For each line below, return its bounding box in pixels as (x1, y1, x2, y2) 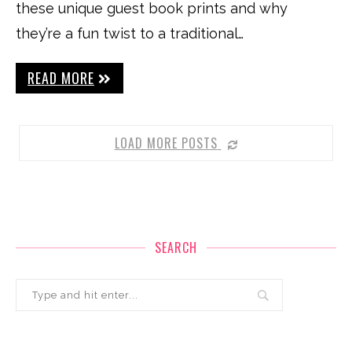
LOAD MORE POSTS (114, 134, 218, 152)
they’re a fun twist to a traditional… (16, 25, 244, 42)
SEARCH (155, 238, 197, 257)
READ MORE (27, 68, 94, 88)
